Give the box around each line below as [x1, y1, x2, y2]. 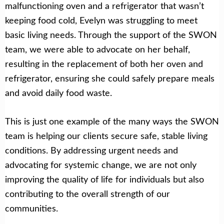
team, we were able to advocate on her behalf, [5, 43, 190, 55]
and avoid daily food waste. [5, 86, 112, 98]
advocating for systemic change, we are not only [5, 158, 196, 170]
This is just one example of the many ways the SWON [5, 115, 219, 127]
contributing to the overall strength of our [5, 187, 170, 199]
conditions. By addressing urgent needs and [5, 144, 178, 156]
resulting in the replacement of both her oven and [5, 57, 203, 69]
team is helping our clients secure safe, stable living [5, 129, 207, 141]
